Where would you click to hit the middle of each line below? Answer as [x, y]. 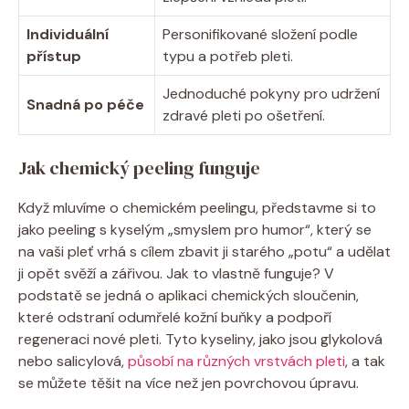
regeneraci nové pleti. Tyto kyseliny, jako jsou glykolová [200, 339]
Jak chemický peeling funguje [139, 168]
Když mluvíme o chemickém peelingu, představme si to [197, 207]
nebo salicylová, [73, 361]
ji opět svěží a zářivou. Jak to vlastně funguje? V [176, 273]
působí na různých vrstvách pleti [236, 361]
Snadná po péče [85, 104]
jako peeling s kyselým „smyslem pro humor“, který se [195, 229]
